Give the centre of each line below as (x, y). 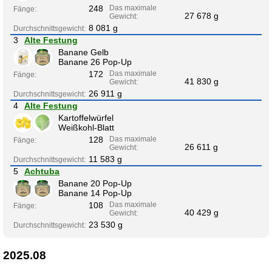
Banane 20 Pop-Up (95, 183)
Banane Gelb (83, 52)
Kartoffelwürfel (86, 117)
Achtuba (42, 171)
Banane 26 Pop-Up (95, 62)
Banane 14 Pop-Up (95, 193)
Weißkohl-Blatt (86, 127)
